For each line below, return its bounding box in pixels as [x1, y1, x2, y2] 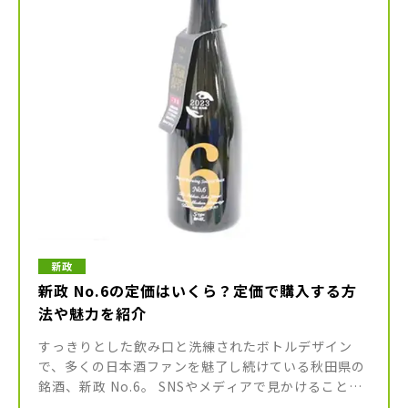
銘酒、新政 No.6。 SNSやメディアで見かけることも [38, 376, 362, 395]
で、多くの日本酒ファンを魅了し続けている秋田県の [38, 356, 365, 375]
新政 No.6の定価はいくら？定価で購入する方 [38, 279, 357, 301]
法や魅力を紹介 [38, 301, 147, 324]
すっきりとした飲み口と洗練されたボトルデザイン [38, 336, 352, 355]
